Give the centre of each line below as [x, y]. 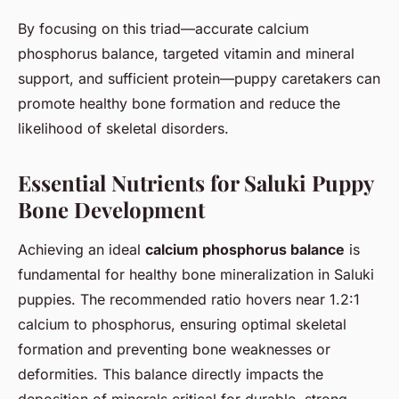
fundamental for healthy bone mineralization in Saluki [196, 274]
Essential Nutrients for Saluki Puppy [195, 182]
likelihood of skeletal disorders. [123, 128]
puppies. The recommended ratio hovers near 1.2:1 [189, 299]
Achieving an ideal [81, 249]
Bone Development [111, 209]
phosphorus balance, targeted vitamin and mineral [186, 53]
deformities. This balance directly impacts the [171, 374]
